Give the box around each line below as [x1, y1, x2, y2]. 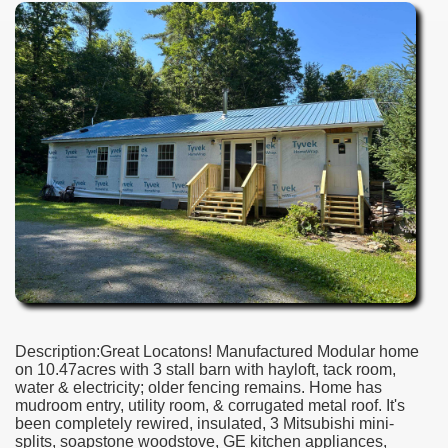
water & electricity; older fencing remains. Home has [15, 379, 382, 396]
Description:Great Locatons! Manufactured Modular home [15, 343, 419, 360]
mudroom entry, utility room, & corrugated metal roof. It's [15, 397, 405, 414]
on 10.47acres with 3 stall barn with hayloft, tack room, [15, 361, 396, 378]
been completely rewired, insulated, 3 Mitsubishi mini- [15, 415, 394, 432]
